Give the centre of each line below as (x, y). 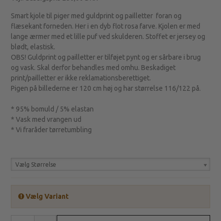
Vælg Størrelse (36, 165)
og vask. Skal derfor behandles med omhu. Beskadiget (93, 68)
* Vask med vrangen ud (46, 120)
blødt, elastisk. (33, 47)
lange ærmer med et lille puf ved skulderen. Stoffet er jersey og (108, 37)
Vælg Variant (47, 197)
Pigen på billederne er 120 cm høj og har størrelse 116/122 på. (106, 89)
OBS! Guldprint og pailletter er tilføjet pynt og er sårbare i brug (106, 57)
